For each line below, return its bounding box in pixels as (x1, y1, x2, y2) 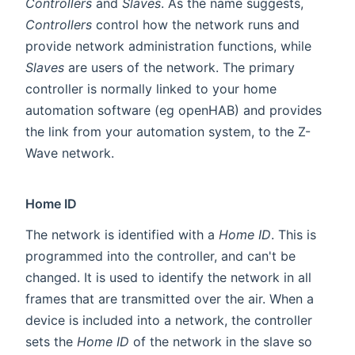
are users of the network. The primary (64, 59, 295, 75)
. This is (271, 226, 316, 242)
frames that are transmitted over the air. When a (25, 290, 314, 307)
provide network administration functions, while (25, 37, 311, 54)
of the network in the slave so (129, 333, 312, 349)
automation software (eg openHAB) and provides (25, 101, 322, 118)
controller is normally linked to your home (25, 80, 277, 97)
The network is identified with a (25, 226, 219, 242)
